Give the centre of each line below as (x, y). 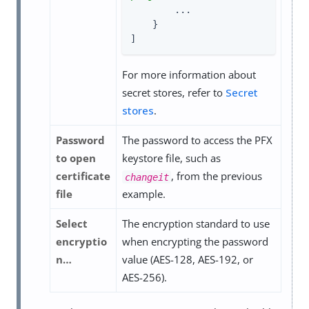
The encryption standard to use (196, 224)
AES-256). (144, 278)
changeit (147, 177)
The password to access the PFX (197, 140)
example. (144, 194)
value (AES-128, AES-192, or (188, 260)
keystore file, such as (171, 158)
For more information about (189, 75)
